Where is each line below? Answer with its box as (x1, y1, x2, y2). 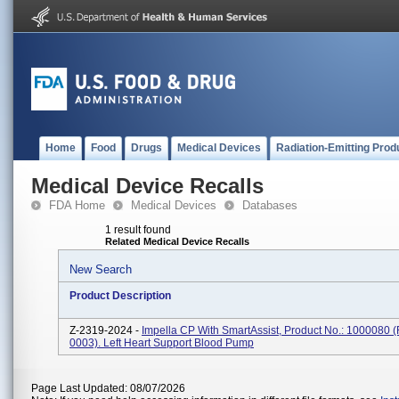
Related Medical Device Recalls (105, 236, 249, 247)
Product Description (69, 289, 171, 302)
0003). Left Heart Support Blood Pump (69, 337, 254, 349)
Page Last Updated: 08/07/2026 (31, 382, 185, 395)
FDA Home (49, 199, 105, 212)
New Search (69, 263, 132, 276)
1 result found (105, 224, 171, 236)
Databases (242, 199, 297, 212)
